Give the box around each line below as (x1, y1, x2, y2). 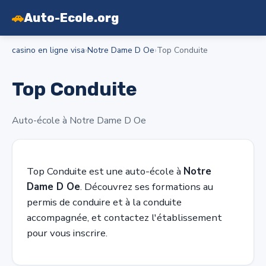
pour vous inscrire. (27, 226, 107, 240)
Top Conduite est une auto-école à (27, 164, 183, 178)
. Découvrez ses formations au (80, 179, 213, 194)
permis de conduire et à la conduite (27, 195, 182, 209)
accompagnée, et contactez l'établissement (27, 210, 222, 224)
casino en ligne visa (12, 45, 85, 56)
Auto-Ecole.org (24, 11, 119, 25)
